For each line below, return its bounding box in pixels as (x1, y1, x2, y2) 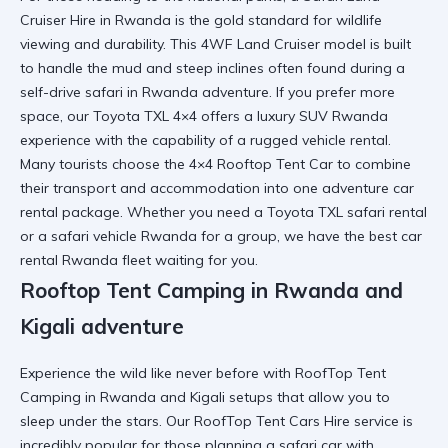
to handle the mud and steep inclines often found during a (20, 58, 405, 77)
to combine (333, 154, 411, 173)
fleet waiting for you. (118, 250, 258, 269)
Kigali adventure (20, 312, 184, 339)
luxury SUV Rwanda (257, 106, 388, 125)
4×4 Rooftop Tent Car (189, 154, 333, 173)
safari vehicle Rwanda (51, 226, 197, 245)
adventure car (322, 178, 414, 197)
